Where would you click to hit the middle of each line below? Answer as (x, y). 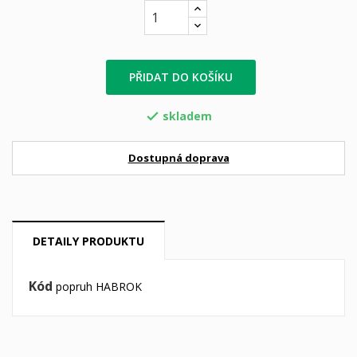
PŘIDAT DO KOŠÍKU (181, 76)
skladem (187, 116)
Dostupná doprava (178, 157)
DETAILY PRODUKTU (88, 241)
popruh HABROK (99, 286)
